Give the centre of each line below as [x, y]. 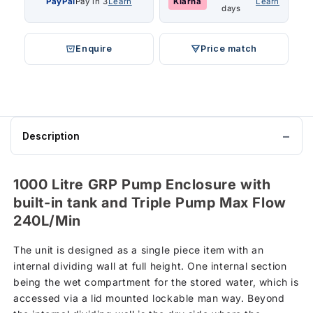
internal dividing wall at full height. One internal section [150, 265]
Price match [229, 49]
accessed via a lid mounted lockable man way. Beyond [149, 298]
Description [51, 136]
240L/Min [47, 221]
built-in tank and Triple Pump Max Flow [150, 203]
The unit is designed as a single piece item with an [139, 249]
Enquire [94, 49]
